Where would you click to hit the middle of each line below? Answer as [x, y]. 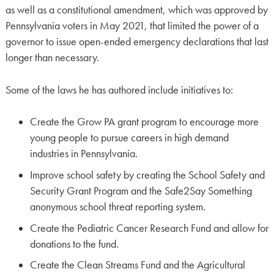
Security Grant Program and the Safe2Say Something [141, 191]
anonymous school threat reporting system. [117, 206]
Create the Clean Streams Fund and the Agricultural [137, 265]
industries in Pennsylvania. [83, 153]
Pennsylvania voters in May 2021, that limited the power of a [132, 26]
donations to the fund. [74, 244]
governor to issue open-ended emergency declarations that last [137, 42]
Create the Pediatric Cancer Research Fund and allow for [149, 228]
